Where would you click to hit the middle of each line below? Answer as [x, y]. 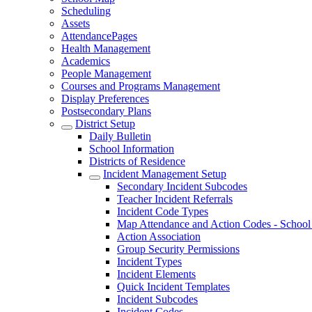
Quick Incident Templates [173, 287]
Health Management [106, 48]
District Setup [105, 124]
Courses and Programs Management [141, 86]
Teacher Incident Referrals [175, 199]
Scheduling [86, 11]
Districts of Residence [137, 161]
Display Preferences [105, 99]
